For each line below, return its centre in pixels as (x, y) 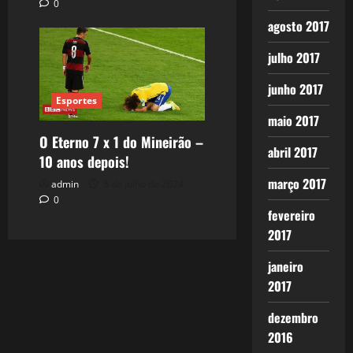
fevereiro (291, 215)
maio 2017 (293, 121)
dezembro (293, 318)
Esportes (76, 101)
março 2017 (297, 184)
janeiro (285, 266)
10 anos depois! (84, 162)
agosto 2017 (298, 26)
